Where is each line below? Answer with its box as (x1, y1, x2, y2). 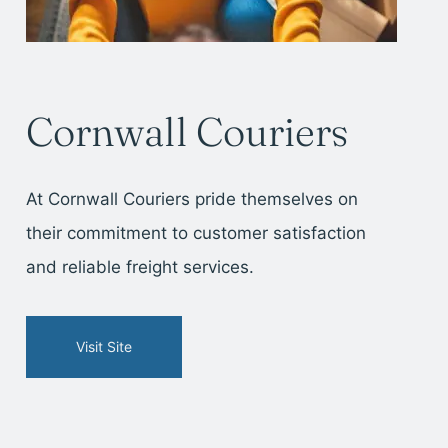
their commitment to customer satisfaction (25, 222, 366, 243)
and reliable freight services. (25, 256, 254, 277)
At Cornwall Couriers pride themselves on (25, 188, 358, 209)
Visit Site (75, 337, 132, 355)
